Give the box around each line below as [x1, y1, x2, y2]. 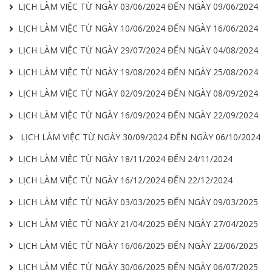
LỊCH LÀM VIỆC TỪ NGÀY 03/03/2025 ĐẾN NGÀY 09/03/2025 [18, 196, 258, 208]
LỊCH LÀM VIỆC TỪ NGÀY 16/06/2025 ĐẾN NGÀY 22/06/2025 [18, 239, 258, 251]
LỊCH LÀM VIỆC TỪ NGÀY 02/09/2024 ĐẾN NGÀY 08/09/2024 [18, 87, 258, 100]
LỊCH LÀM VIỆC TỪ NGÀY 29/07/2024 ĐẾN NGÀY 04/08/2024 [18, 44, 258, 56]
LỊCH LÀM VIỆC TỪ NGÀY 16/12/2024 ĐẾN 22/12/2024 [18, 174, 233, 186]
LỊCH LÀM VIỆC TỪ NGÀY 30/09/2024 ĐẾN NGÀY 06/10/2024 [18, 131, 260, 143]
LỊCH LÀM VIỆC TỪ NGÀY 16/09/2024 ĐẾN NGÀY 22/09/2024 [18, 109, 258, 121]
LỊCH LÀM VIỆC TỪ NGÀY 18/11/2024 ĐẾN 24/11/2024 [18, 152, 233, 165]
